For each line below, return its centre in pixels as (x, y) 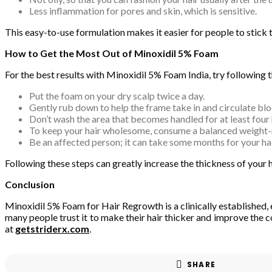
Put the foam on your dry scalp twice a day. (117, 95)
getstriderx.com (52, 228)
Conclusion (30, 184)
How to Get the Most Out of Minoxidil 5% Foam (112, 53)
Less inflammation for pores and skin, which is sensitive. (143, 10)
